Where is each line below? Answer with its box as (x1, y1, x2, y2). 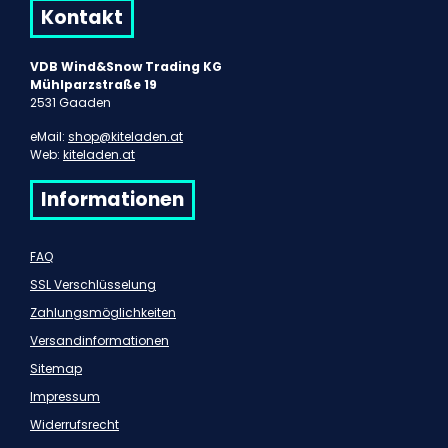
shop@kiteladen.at (68, 128, 183, 146)
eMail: (30, 128, 68, 146)
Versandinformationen (30, 332, 169, 350)
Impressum (30, 388, 100, 406)
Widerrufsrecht (30, 416, 119, 434)
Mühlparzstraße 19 (30, 76, 157, 94)
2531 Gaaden (30, 94, 111, 112)
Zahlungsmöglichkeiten (30, 304, 176, 322)
